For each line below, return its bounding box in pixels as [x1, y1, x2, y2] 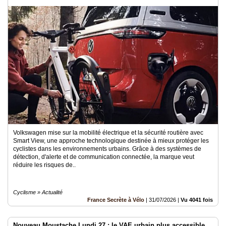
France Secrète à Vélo [87, 196, 144, 203]
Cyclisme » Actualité [13, 189, 63, 195]
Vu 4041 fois [181, 196, 213, 203]
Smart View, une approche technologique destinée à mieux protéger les [13, 137, 209, 144]
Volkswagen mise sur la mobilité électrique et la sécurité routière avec [13, 129, 203, 136]
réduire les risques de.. [13, 161, 76, 168]
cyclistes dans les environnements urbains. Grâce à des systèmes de [13, 145, 201, 152]
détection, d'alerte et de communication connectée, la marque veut [13, 153, 194, 160]
